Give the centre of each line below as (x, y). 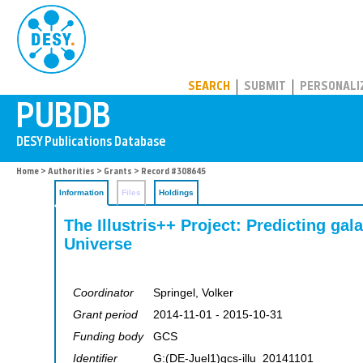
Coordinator (103, 293)
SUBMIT (265, 87)
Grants (118, 172)
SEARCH (209, 87)
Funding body (108, 336)
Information (81, 192)
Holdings (176, 192)
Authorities (71, 172)
